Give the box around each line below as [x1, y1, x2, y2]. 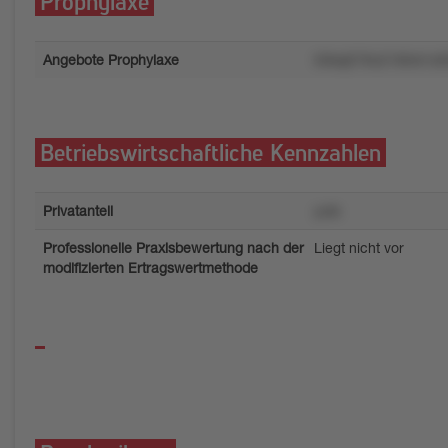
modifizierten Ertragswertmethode [43, 259, 258, 276]
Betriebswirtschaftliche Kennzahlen [40, 136, 381, 166]
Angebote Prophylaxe [43, 51, 179, 68]
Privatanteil [43, 202, 113, 219]
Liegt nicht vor [313, 239, 404, 256]
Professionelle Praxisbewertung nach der [43, 239, 304, 256]
